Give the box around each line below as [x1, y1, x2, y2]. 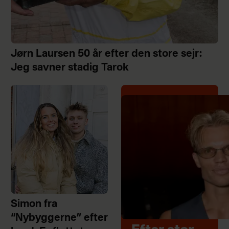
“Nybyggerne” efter [10, 213, 108, 224]
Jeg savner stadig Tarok [10, 62, 129, 73]
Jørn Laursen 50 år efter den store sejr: [10, 49, 202, 59]
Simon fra [10, 199, 57, 210]
